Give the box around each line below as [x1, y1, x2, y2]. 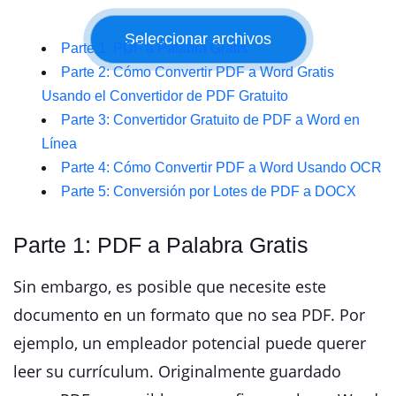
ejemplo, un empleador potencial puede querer [13, 332, 366, 354]
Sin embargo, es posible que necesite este [13, 276, 326, 297]
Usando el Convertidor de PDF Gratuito [42, 88, 288, 103]
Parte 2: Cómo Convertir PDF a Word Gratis [61, 65, 334, 80]
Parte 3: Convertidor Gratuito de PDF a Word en [61, 112, 360, 127]
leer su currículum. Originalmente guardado [13, 361, 341, 382]
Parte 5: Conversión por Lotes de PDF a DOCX [61, 184, 356, 199]
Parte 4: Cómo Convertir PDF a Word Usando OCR [61, 160, 382, 175]
